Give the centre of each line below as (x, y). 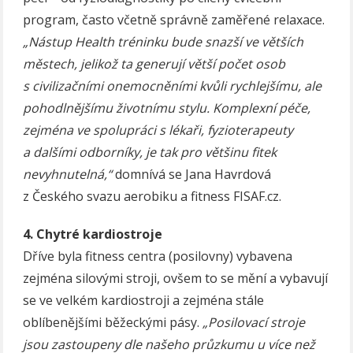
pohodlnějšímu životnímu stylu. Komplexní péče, (167, 108)
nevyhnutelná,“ (68, 175)
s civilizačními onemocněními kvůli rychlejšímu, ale (173, 86)
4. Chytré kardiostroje (93, 234)
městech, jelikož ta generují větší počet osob (154, 64)
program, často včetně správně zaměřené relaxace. (174, 20)
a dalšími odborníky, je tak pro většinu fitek (150, 152)
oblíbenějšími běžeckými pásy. (113, 322)
